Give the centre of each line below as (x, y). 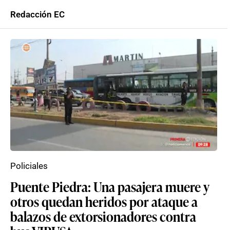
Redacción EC (37, 14)
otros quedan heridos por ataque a (104, 201)
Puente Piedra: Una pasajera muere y (110, 186)
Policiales (29, 166)
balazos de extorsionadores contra (103, 216)
